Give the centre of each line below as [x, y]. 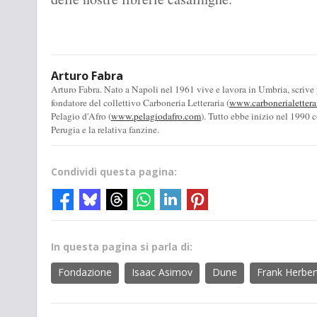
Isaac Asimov [162, 272]
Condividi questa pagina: [114, 172]
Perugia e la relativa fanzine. [105, 130]
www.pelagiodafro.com [156, 116]
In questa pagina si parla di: [122, 247]
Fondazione [85, 272]
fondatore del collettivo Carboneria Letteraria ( [140, 103]
